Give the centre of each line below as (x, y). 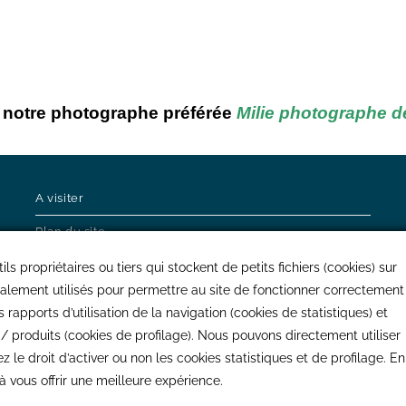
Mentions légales (87, 298)
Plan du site (70, 231)
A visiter (59, 198)
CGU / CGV (69, 265)
